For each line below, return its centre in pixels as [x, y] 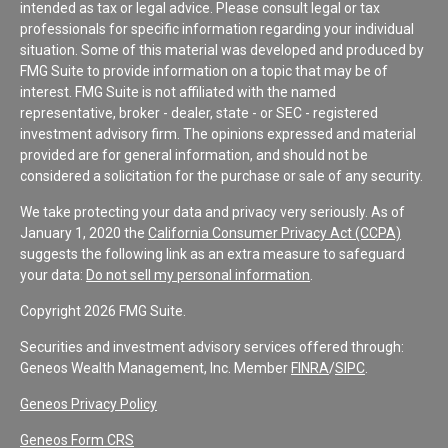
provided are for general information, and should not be [194, 154]
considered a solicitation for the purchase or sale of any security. [221, 175]
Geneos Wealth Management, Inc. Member [155, 367]
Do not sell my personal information [198, 274]
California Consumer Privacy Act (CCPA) [274, 232]
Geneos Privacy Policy [88, 403]
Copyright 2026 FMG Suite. [103, 310]
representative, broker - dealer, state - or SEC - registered [199, 112]
